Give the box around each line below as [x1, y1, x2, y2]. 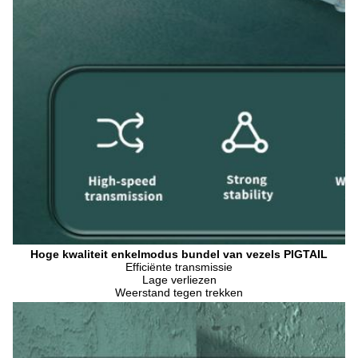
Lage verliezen [141, 273, 217, 287]
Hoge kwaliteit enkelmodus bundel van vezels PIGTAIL [30, 248, 328, 261]
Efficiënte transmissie [125, 261, 233, 274]
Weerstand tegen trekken [115, 286, 243, 300]
